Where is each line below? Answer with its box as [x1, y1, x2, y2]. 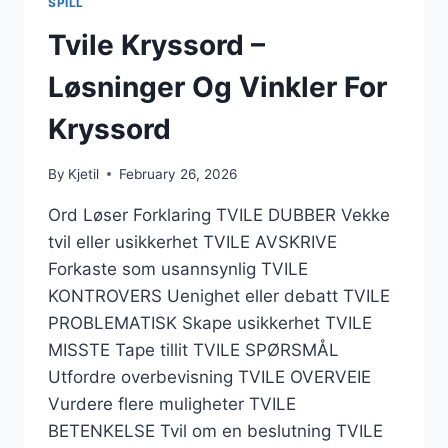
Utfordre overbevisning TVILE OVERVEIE [48, 366, 371, 387]
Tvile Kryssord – [48, 27, 265, 62]
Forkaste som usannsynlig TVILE [48, 258, 308, 279]
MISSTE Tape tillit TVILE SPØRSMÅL [48, 339, 339, 360]
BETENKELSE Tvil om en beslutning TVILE [48, 420, 383, 441]
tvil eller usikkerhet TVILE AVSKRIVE [48, 231, 337, 252]
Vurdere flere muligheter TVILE [48, 393, 296, 414]
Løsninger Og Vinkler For [48, 69, 387, 104]
